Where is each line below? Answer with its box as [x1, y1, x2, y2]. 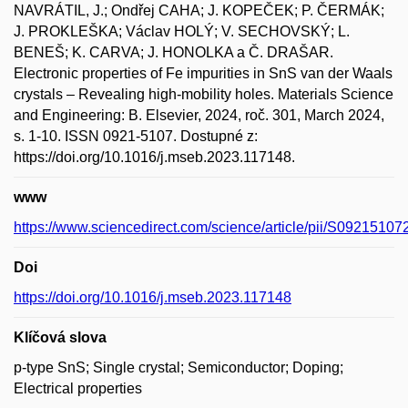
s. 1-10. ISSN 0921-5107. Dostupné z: [14, 128, 258, 144]
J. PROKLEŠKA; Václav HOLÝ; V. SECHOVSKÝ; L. [14, 24, 350, 39]
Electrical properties [14, 381, 142, 396]
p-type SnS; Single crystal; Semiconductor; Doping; [14, 360, 343, 375]
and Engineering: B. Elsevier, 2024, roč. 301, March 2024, [14, 107, 384, 123]
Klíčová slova [14, 330, 107, 345]
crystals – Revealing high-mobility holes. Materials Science [14, 87, 393, 102]
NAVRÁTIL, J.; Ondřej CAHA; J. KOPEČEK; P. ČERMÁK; [14, 3, 384, 18]
